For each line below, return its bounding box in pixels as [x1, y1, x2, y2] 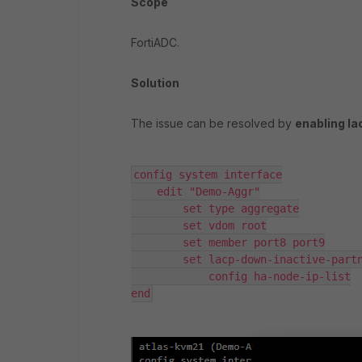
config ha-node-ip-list [131, 270, 208, 283]
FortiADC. [131, 36, 179, 49]
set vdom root [131, 219, 183, 232]
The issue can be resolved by [131, 116, 295, 130]
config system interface [133, 168, 282, 181]
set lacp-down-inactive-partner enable [131, 253, 183, 266]
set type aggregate [131, 202, 183, 215]
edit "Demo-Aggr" [131, 185, 157, 198]
